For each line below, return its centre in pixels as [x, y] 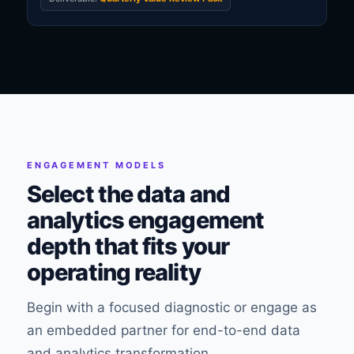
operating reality [114, 272]
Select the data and [128, 194]
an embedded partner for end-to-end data [164, 330]
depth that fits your [128, 246]
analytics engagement [146, 220]
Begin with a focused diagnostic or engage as [172, 307]
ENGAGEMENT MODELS [96, 165]
